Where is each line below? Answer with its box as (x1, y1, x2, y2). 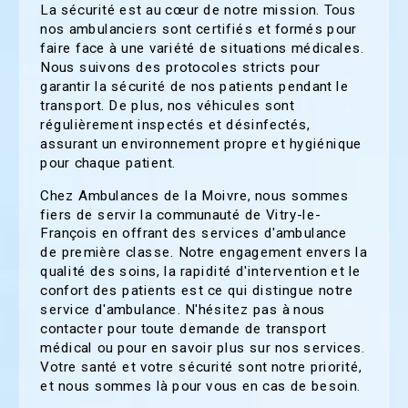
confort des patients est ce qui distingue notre (40, 281, 353, 299)
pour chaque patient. (40, 154, 176, 171)
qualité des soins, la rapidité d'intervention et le (40, 262, 362, 280)
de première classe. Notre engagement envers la (40, 244, 368, 261)
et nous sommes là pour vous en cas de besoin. (40, 377, 361, 394)
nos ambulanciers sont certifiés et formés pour (40, 20, 357, 37)
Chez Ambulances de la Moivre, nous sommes (40, 187, 350, 204)
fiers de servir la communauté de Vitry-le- (40, 206, 321, 223)
